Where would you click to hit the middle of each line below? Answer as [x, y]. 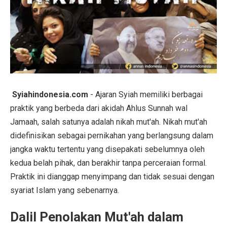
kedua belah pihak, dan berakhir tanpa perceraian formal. [108, 163]
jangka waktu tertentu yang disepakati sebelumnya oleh [107, 149]
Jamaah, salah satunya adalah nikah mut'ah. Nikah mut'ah [109, 122]
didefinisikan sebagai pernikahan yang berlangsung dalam [112, 136]
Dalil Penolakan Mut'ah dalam [97, 217]
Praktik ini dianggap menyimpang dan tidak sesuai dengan [112, 177]
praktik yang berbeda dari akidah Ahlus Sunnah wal [99, 108]
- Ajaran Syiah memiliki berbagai [145, 95]
